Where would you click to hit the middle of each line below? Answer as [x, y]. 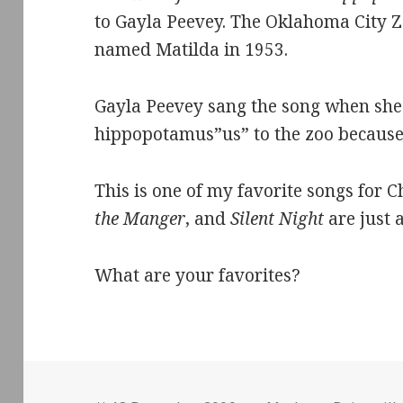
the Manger [140, 219]
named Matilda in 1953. [192, 50]
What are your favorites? [198, 276]
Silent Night [275, 219]
